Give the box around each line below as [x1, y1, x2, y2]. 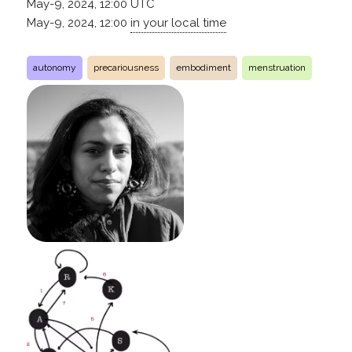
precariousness [93, 61, 159, 73]
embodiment [175, 61, 231, 73]
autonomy [32, 61, 76, 73]
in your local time [130, 15, 226, 30]
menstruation [247, 61, 306, 73]
